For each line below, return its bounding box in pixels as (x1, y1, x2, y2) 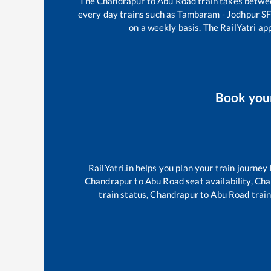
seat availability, (184, 175, 255, 186)
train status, (99, 188, 151, 200)
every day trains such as (77, 8, 178, 19)
